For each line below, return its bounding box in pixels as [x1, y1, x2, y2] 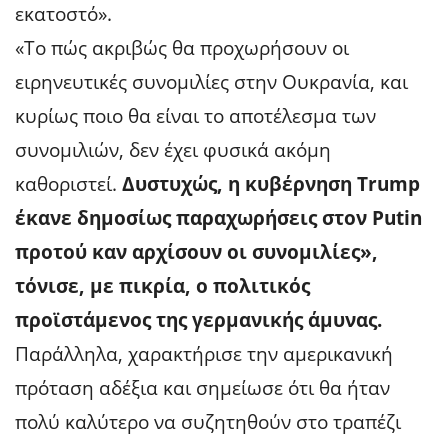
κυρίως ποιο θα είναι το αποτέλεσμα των [15, 103, 376, 130]
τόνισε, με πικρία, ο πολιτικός [15, 273, 310, 300]
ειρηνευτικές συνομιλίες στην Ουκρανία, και [15, 69, 408, 96]
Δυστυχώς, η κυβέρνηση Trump [117, 171, 420, 198]
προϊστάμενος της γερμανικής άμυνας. [15, 307, 382, 334]
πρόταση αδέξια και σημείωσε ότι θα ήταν [15, 375, 390, 402]
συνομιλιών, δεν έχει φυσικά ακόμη [15, 137, 331, 164]
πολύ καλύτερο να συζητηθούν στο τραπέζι [15, 409, 401, 436]
